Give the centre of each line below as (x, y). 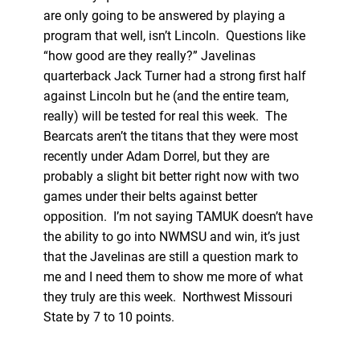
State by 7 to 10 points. (110, 317)
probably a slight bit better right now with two (171, 176)
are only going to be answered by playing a (164, 15)
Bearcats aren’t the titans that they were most (170, 136)
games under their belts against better (150, 196)
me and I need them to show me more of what (173, 276)
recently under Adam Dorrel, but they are (156, 156)
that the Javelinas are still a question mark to (170, 256)
